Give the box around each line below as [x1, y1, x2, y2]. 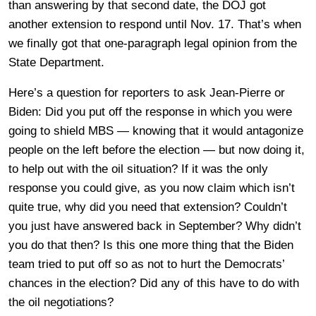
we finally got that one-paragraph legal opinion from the [8, 36, 297, 50]
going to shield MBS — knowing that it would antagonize [8, 123, 303, 138]
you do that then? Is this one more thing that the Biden [8, 238, 293, 252]
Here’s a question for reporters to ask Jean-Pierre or [8, 85, 285, 99]
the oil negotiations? [8, 295, 114, 309]
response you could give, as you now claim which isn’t [8, 181, 295, 195]
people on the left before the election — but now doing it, [8, 142, 305, 157]
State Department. [8, 55, 104, 69]
